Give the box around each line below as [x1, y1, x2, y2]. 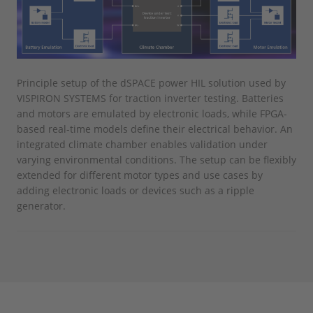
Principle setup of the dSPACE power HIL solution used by [17, 75, 286, 89]
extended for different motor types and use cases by [17, 168, 263, 182]
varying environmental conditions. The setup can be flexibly [17, 152, 296, 166]
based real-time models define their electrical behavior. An [17, 122, 293, 136]
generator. [17, 198, 66, 212]
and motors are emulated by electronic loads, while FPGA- [17, 106, 287, 120]
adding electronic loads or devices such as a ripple [17, 183, 254, 197]
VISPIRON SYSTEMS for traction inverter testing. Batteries [17, 91, 284, 105]
